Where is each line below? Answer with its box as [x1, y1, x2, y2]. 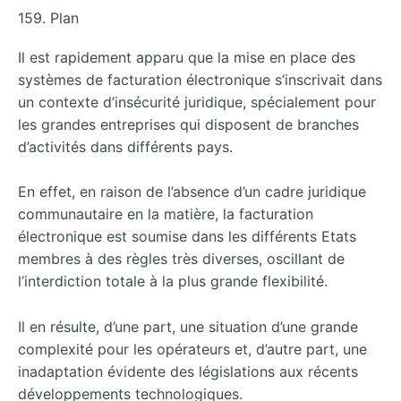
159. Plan [18, 8, 79, 27]
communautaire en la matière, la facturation [18, 205, 313, 224]
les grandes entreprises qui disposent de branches [18, 115, 359, 133]
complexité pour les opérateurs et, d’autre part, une [18, 339, 367, 358]
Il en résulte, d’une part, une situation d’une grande [18, 317, 358, 336]
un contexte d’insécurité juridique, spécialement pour [18, 92, 376, 111]
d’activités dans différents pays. [18, 137, 233, 156]
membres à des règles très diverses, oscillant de [18, 250, 345, 269]
